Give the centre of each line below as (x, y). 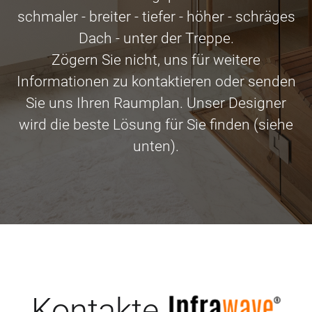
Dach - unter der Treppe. (156, 38)
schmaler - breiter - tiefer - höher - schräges (156, 17)
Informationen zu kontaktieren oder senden (156, 81)
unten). (156, 146)
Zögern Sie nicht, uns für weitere (156, 60)
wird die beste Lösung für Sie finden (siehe (156, 125)
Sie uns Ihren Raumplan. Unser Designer (156, 103)
